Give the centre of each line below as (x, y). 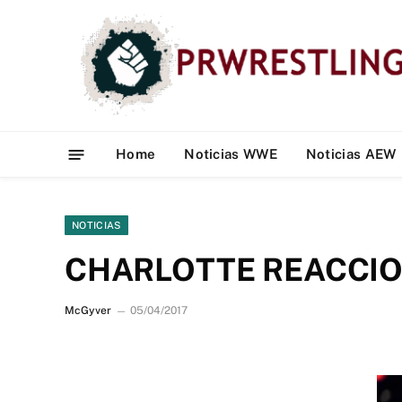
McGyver (88, 310)
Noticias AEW (351, 154)
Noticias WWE (231, 154)
